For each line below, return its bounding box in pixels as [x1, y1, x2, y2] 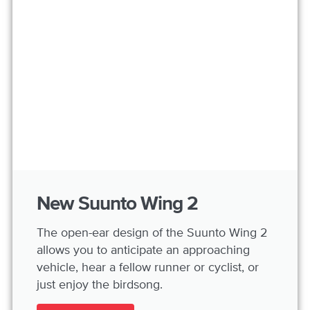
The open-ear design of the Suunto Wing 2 [37, 224, 268, 241]
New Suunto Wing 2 [37, 191, 198, 217]
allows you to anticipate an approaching [37, 241, 250, 258]
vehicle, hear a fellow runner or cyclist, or [37, 259, 259, 275]
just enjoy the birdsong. [37, 276, 163, 293]
